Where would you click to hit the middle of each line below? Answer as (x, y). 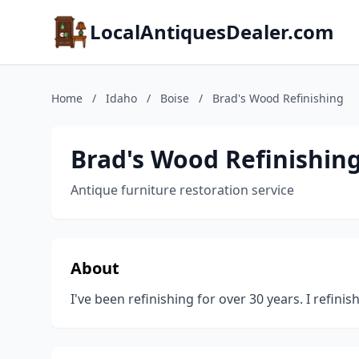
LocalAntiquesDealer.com (212, 32)
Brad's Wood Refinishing (278, 98)
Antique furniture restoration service (182, 190)
